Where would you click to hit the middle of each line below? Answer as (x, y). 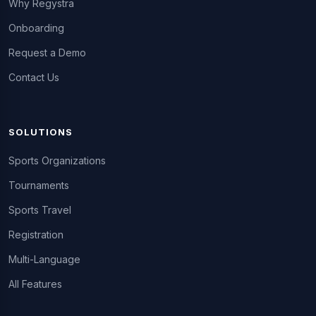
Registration (36, 234)
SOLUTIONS (41, 132)
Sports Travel (40, 209)
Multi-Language (44, 259)
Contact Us (34, 77)
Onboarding (36, 28)
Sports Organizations (57, 160)
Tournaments (39, 185)
